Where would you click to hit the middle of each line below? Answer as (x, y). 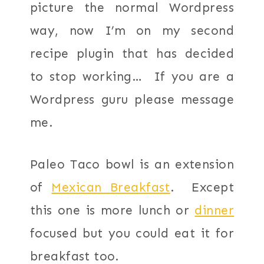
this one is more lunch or (113, 211)
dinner (214, 211)
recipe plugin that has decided (132, 54)
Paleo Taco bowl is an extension (132, 165)
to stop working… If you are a (132, 77)
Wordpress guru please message (132, 100)
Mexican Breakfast (111, 188)
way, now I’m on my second (132, 31)
